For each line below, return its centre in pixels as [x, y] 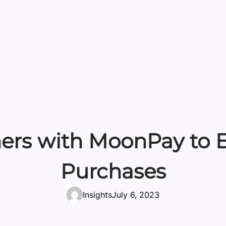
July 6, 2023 [136, 195]
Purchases [113, 172]
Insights [97, 195]
